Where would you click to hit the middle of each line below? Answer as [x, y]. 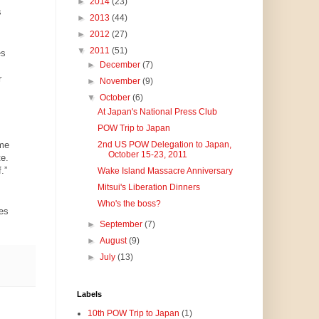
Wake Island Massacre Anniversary [166, 171]
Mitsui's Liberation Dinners [149, 188]
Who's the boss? [130, 204]
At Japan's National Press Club [158, 112]
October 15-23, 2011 [148, 155]
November [121, 82]
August [114, 241]
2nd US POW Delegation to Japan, [165, 145]
